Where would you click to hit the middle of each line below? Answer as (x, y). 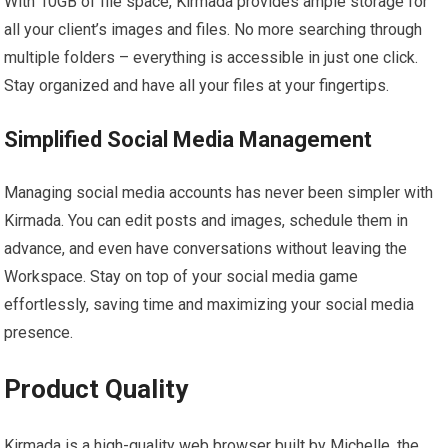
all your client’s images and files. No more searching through (213, 29)
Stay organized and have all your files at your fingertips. (197, 85)
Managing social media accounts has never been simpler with (219, 192)
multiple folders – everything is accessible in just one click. (211, 57)
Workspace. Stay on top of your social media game (181, 276)
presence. (39, 332)
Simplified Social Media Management (188, 139)
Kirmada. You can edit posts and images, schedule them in (206, 220)
